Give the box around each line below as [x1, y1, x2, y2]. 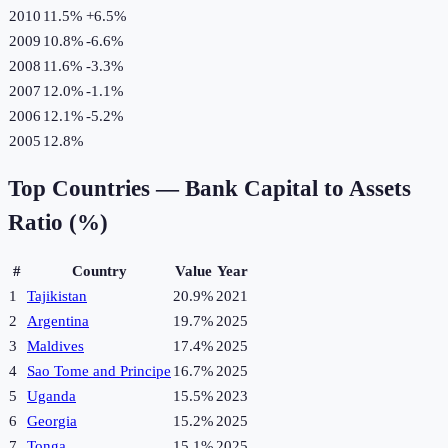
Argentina [27, 313, 89, 330]
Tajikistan [27, 288, 87, 305]
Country [71, 263, 127, 280]
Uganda [27, 388, 76, 405]
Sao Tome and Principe [27, 363, 171, 380]
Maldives [27, 338, 84, 355]
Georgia [27, 413, 77, 430]
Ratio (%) [8, 210, 108, 236]
